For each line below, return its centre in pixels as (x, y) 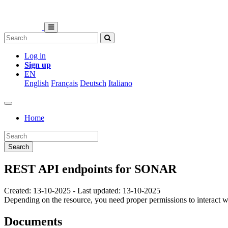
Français (64, 83)
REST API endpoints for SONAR (90, 169)
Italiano (120, 83)
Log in (35, 56)
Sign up (38, 65)
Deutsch (93, 83)
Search (19, 147)
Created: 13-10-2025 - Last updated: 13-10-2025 (82, 190)
